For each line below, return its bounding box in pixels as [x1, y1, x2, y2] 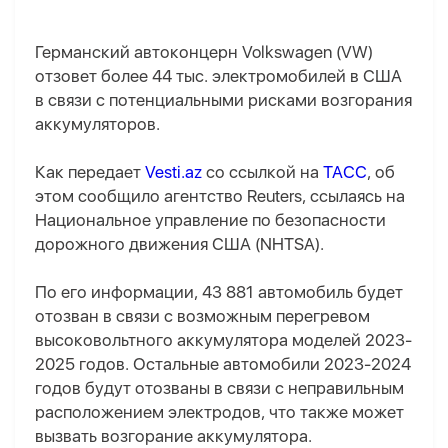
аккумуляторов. [35, 114, 160, 135]
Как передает [35, 162, 145, 183]
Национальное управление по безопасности [35, 210, 386, 231]
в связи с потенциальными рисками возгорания [35, 90, 412, 111]
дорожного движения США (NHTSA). [35, 234, 324, 255]
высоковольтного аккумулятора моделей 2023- [35, 330, 412, 351]
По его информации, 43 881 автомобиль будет [35, 282, 403, 303]
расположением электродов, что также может [35, 402, 404, 423]
